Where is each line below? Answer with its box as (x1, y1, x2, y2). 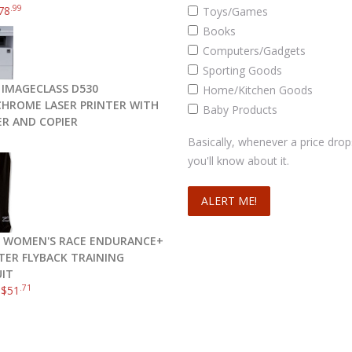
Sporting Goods (203, 63, 282, 78)
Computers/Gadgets (203, 43, 306, 58)
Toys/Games (203, 4, 268, 19)
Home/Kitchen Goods (203, 82, 313, 97)
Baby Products (203, 102, 277, 117)
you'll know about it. (188, 153, 289, 168)
